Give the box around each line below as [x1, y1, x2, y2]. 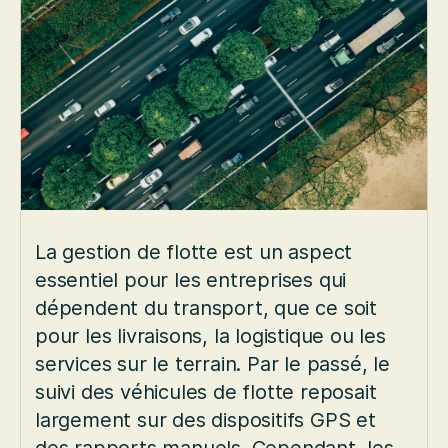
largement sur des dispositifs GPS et [35, 408, 376, 433]
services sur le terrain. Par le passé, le [35, 352, 390, 377]
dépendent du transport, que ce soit [35, 296, 377, 321]
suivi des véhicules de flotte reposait [35, 380, 377, 405]
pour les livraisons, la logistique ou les [35, 324, 386, 349]
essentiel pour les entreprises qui [35, 268, 347, 293]
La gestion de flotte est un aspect [35, 240, 353, 265]
